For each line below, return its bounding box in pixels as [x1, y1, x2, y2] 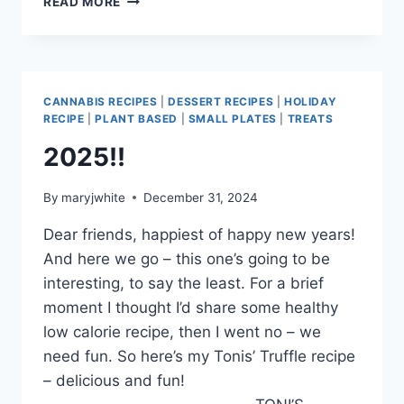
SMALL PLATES [188, 112, 277, 126]
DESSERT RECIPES [168, 95, 274, 109]
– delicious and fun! [43, 371, 185, 390]
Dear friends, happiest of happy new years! [43, 225, 355, 243]
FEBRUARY [120, 28, 191, 43]
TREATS [287, 112, 334, 126]
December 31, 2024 [143, 189, 259, 205]
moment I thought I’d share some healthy [43, 298, 338, 317]
